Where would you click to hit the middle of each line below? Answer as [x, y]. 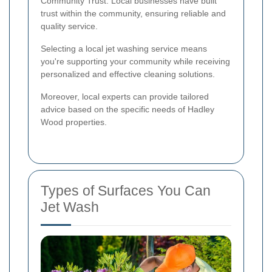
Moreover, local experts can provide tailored [125, 97]
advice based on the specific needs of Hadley [127, 110]
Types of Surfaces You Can [126, 191]
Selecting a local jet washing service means [124, 49]
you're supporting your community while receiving [135, 62]
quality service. [69, 26]
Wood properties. [74, 122]
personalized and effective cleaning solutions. [128, 74]
